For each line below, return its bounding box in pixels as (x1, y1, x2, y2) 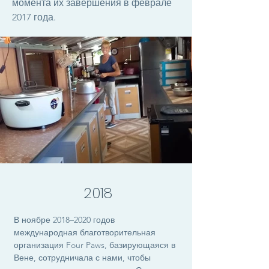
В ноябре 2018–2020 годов (14, 214, 115, 225)
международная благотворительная (14, 227, 156, 238)
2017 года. (12, 11, 56, 23)
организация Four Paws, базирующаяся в (14, 240, 175, 250)
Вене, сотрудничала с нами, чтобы (14, 252, 151, 263)
